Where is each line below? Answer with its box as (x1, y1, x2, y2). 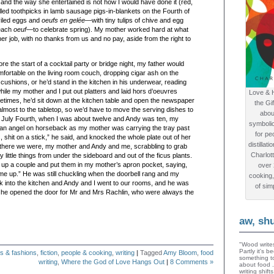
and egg (158, 17, 183, 24)
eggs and (10, 17, 42, 24)
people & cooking (61, 249, 112, 256)
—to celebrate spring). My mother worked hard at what (26, 26, 188, 33)
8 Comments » (170, 258, 213, 265)
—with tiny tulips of (85, 17, 142, 24)
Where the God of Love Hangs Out (61, 258, 165, 265)
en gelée (58, 17, 85, 24)
